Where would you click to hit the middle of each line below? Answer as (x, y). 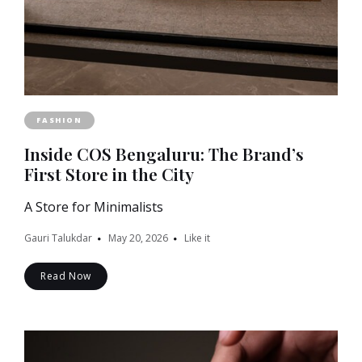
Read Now (66, 276)
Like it (197, 238)
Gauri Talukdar (58, 238)
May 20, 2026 (138, 238)
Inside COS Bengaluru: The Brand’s (164, 154)
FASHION (59, 120)
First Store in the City (109, 174)
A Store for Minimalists (94, 207)
